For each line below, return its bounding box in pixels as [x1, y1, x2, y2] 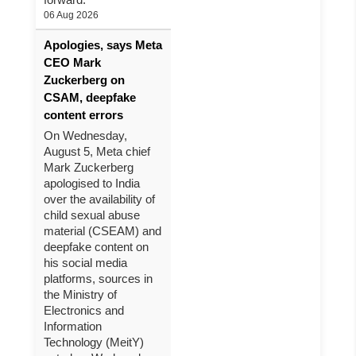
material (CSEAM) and [44, 224, 161, 238]
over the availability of [44, 192, 155, 206]
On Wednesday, [44, 129, 127, 142]
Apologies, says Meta [44, 38, 162, 52]
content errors [44, 108, 123, 122]
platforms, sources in [44, 272, 153, 285]
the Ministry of [44, 288, 117, 301]
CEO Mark [44, 56, 101, 69]
